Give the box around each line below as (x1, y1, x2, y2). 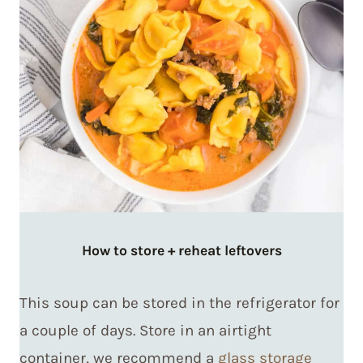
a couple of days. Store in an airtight (19, 321, 271, 340)
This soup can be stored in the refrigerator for (19, 293, 340, 312)
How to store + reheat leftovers (81, 241, 282, 258)
